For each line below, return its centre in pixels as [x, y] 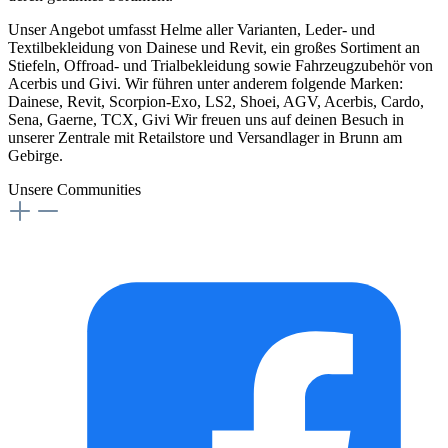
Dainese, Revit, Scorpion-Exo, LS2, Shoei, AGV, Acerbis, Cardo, [216, 102]
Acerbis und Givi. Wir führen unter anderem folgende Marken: [205, 84]
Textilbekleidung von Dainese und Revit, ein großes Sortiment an [214, 48]
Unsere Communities [74, 190]
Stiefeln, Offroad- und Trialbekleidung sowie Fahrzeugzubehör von [220, 66]
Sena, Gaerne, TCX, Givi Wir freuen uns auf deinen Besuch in [206, 120]
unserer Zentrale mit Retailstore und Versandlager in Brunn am [205, 138]
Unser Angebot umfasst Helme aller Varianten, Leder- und [191, 30]
